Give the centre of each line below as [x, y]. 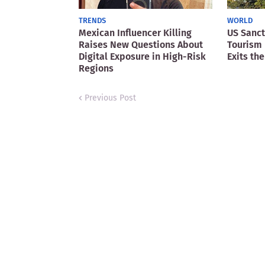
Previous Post [110, 98]
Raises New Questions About [141, 45]
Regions [96, 68]
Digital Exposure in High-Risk [142, 56]
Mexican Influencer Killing [135, 33]
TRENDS [92, 20]
